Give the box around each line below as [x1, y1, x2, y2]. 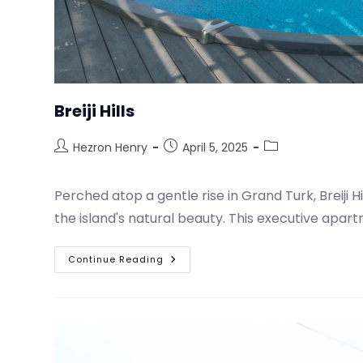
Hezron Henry [73, 139, 148, 156]
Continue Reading [68, 253, 164, 267]
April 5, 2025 [182, 139, 249, 156]
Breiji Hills [54, 100, 139, 123]
